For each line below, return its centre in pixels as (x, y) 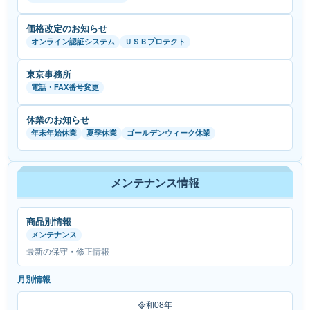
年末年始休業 (54, 133)
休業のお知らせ (58, 120)
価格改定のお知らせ (67, 28)
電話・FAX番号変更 (65, 87)
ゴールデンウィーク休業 (169, 133)
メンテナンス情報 (155, 183)
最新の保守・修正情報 (68, 252)
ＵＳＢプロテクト (155, 41)
